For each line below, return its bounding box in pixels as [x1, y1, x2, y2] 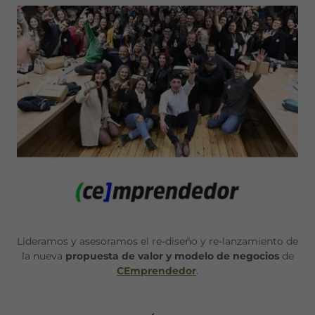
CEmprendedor [117, 264, 196, 278]
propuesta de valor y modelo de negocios [65, 250, 279, 263]
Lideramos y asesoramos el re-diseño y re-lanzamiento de [17, 235, 298, 248]
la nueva [21, 250, 65, 263]
